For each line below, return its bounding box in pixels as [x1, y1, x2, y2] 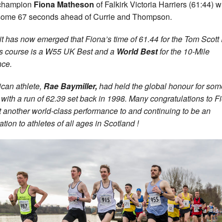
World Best [116, 46, 160, 57]
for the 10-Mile [160, 46, 210, 57]
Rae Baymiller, [44, 80, 97, 92]
